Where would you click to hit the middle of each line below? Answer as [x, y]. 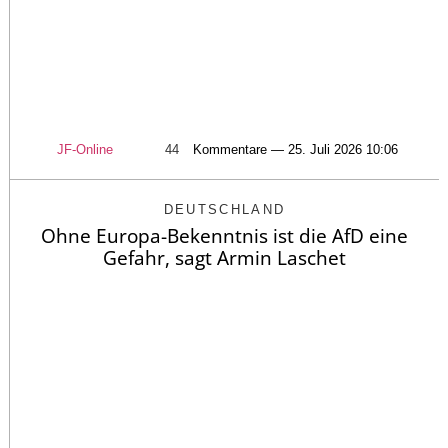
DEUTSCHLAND [224, 210]
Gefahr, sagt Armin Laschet [224, 258]
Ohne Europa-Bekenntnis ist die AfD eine [224, 236]
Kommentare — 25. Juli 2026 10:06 [295, 150]
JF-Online [84, 150]
